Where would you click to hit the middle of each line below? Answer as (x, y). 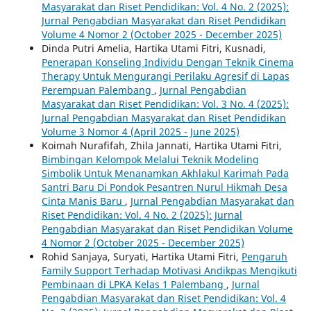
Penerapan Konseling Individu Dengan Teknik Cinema (167, 62)
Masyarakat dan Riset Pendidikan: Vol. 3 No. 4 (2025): (165, 104)
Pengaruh (264, 257)
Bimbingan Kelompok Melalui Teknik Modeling (150, 160)
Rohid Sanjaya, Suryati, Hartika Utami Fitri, (141, 257)
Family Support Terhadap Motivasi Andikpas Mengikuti (169, 271)
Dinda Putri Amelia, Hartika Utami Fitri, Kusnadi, (153, 49)
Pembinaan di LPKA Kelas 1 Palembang (134, 285)
